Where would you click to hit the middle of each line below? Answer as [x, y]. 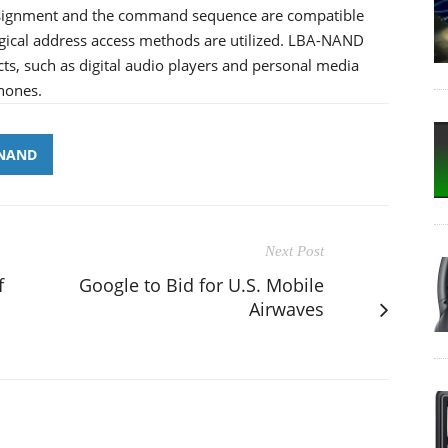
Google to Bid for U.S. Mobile [201, 284]
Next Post [294, 250]
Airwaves [286, 308]
